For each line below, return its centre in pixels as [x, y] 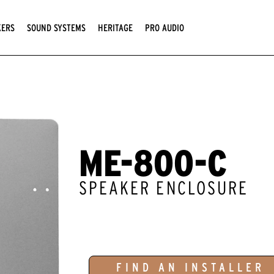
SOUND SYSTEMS [56, 27]
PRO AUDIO [165, 27]
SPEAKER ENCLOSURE [164, 187]
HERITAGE [115, 27]
